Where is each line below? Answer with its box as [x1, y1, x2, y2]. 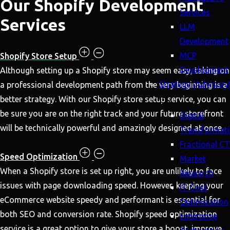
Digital [180, 111, 204, 120]
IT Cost [180, 183, 207, 192]
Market [180, 154, 206, 163]
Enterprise [180, 212, 217, 221]
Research [180, 168, 214, 178]
